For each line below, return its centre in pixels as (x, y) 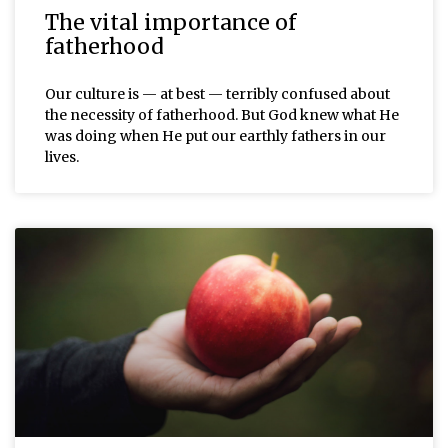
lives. (62, 156)
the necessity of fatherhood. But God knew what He (222, 114)
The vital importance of (170, 22)
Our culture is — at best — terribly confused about (217, 93)
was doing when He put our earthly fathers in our (215, 135)
